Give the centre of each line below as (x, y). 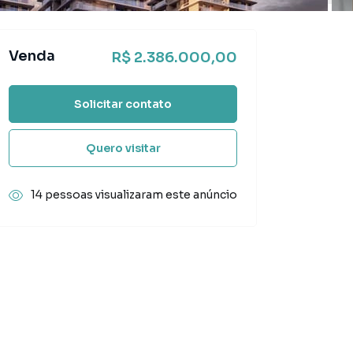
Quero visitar (123, 148)
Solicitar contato (123, 104)
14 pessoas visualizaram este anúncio (134, 195)
